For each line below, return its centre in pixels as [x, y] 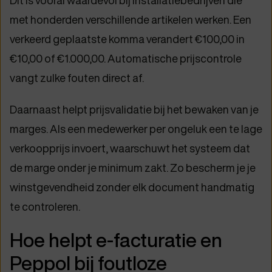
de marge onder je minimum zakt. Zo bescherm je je [133, 168]
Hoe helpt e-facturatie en [116, 240]
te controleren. [45, 206]
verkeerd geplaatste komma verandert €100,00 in [127, 39]
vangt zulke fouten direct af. [77, 78]
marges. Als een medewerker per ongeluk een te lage [136, 129]
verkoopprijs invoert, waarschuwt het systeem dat [130, 148]
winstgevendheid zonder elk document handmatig [132, 187]
